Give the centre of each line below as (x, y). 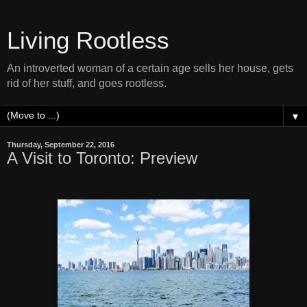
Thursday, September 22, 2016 (61, 145)
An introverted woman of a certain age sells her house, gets (150, 68)
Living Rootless (88, 40)
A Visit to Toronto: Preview (102, 158)
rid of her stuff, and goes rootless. (87, 83)
